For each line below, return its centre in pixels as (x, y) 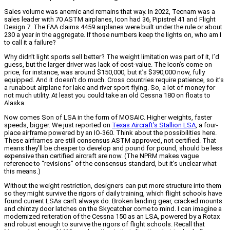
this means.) (22, 171)
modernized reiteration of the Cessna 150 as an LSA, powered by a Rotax (112, 216)
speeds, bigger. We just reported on (58, 125)
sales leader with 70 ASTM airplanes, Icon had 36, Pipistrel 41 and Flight (110, 19)
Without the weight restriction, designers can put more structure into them (113, 185)
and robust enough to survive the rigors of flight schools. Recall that (104, 224)
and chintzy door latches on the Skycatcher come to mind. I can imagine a (113, 208)
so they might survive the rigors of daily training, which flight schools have (113, 193)
